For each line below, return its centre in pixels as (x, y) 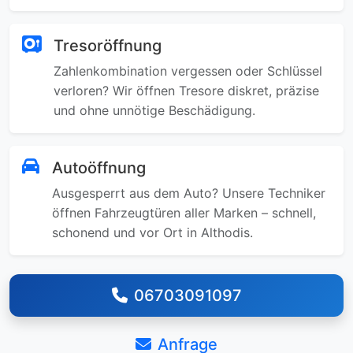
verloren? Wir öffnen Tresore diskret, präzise (186, 91)
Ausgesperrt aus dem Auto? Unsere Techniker (189, 193)
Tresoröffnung (108, 46)
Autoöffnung (99, 168)
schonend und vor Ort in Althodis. (152, 232)
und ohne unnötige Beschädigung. (154, 110)
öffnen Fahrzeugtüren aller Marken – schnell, (184, 213)
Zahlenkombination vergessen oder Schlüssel (188, 71)
